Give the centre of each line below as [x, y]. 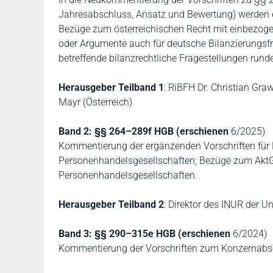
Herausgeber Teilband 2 [111, 204]
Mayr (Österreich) [95, 102]
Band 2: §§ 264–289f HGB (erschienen [145, 131]
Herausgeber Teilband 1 [111, 87]
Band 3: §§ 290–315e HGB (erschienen [146, 234]
